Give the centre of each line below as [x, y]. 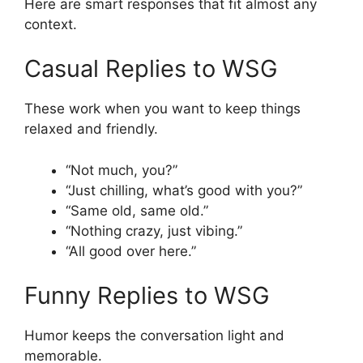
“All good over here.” [131, 251]
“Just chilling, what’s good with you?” [184, 190]
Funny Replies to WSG [147, 296]
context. [51, 24]
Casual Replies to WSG [151, 69]
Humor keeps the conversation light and [154, 336]
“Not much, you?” [122, 170]
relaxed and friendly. [91, 129]
